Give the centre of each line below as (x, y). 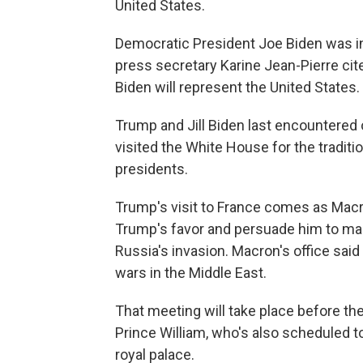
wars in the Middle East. (191, 273)
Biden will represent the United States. (237, 87)
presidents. (152, 169)
